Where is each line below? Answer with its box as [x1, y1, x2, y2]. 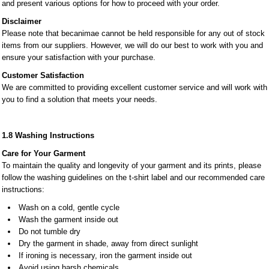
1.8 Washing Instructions [2, 131, 94, 140]
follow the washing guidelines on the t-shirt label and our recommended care [2, 173, 265, 182]
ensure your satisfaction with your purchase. [2, 53, 156, 62]
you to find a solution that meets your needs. [2, 95, 157, 104]
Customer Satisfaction [2, 71, 84, 80]
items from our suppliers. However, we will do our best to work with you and [2, 41, 263, 50]
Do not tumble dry [19, 227, 80, 236]
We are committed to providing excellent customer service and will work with [2, 83, 267, 92]
